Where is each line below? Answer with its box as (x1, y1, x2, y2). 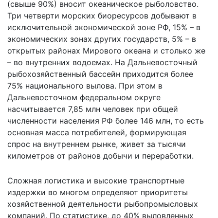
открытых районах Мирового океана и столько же (7, 45, 205, 55)
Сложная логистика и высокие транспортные (7, 175, 184, 185)
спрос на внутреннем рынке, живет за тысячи (7, 139, 186, 149)
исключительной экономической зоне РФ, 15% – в (7, 22, 200, 32)
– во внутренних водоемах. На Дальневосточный (7, 57, 198, 67)
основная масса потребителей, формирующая (7, 127, 186, 137)
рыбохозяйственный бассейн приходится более (7, 69, 193, 79)
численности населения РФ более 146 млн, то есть (7, 115, 204, 126)
